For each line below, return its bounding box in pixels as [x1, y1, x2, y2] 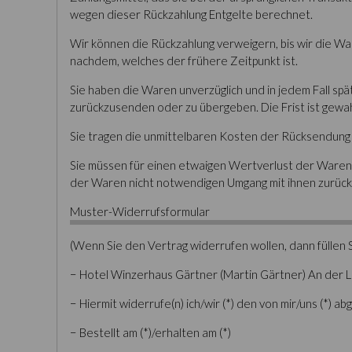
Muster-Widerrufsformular [70, 204, 210, 218]
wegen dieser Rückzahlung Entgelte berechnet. [70, 7, 313, 21]
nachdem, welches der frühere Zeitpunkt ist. [70, 53, 298, 68]
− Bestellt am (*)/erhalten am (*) [70, 325, 231, 339]
